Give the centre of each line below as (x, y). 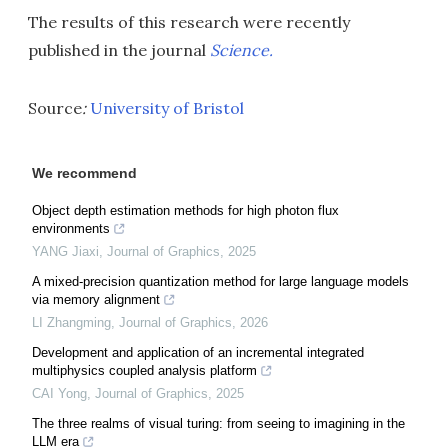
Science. (241, 50)
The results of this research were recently (189, 22)
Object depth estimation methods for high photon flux (185, 211)
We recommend (84, 173)
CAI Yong (59, 394)
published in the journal (119, 50)
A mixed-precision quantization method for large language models (220, 282)
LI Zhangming (71, 323)
